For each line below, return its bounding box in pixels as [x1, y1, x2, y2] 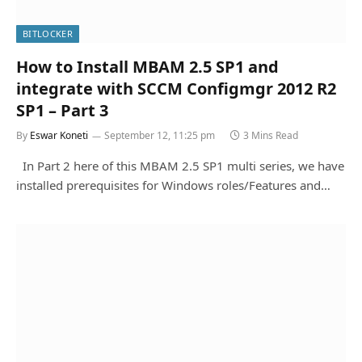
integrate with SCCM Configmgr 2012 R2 [16, 77, 336, 99]
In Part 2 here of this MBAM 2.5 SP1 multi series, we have [16, 157, 344, 174]
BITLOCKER [23, 27, 73, 40]
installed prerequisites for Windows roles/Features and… [16, 176, 330, 193]
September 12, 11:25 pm [104, 128, 215, 142]
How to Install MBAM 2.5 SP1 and [16, 55, 279, 78]
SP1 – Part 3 [16, 99, 108, 121]
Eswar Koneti [30, 128, 88, 142]
